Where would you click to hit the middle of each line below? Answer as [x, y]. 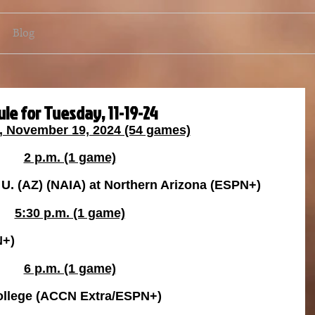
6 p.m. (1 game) [70, 269]
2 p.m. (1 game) [70, 157]
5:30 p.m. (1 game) [70, 213]
